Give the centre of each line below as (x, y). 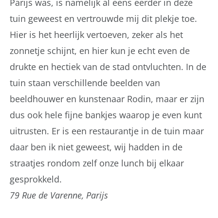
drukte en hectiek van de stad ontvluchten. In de (108, 67)
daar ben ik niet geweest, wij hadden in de (96, 147)
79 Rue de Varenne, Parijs (59, 195)
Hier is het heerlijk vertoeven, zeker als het (96, 35)
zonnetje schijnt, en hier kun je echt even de (100, 51)
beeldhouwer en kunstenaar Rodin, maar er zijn (107, 99)
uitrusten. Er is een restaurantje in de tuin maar (107, 131)
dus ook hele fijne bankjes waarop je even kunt (106, 115)
